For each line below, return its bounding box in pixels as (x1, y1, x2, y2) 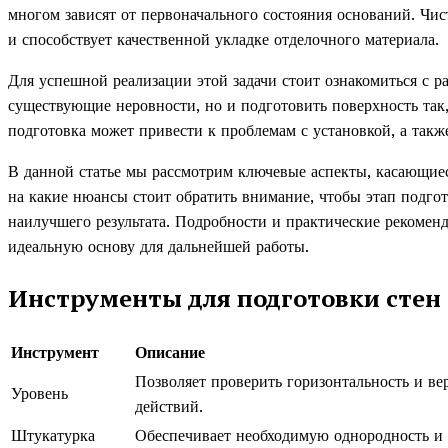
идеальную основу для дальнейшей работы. (8, 237, 309, 256)
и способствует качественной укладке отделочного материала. (8, 30, 439, 49)
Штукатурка (11, 425, 95, 445)
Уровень (11, 383, 68, 403)
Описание (135, 342, 205, 362)
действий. (135, 396, 203, 416)
